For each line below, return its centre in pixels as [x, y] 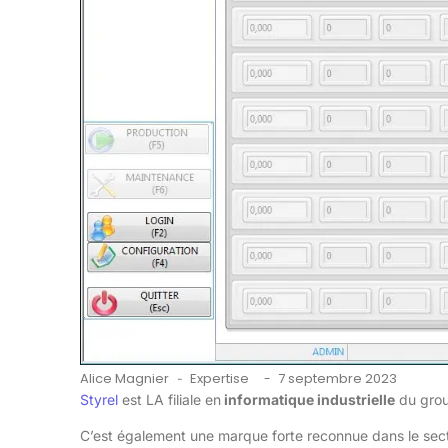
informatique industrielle [308, 400]
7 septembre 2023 [337, 379]
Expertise [219, 379]
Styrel [99, 400]
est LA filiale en [169, 400]
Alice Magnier [124, 379]
